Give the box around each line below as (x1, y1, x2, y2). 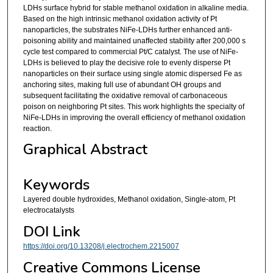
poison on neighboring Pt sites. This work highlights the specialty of (23, 102, 244, 111)
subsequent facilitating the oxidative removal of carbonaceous (23, 91, 227, 100)
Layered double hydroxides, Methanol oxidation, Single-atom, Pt (23, 195, 235, 204)
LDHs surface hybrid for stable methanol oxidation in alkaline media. (23, 3, 249, 12)
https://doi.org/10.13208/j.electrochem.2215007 (23, 241, 179, 250)
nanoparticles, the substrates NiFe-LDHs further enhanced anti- (23, 25, 232, 34)
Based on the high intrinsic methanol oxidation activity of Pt (23, 14, 217, 23)
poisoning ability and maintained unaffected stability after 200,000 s (23, 36, 246, 45)
